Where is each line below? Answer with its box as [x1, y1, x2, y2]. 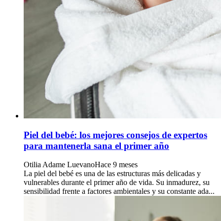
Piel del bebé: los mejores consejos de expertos [24, 129, 207, 140]
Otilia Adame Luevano [24, 160, 95, 169]
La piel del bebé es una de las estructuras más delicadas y [24, 169, 201, 178]
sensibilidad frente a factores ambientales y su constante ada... [24, 187, 215, 196]
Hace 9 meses [95, 160, 138, 169]
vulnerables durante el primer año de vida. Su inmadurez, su [24, 178, 210, 187]
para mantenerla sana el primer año [24, 140, 169, 151]
